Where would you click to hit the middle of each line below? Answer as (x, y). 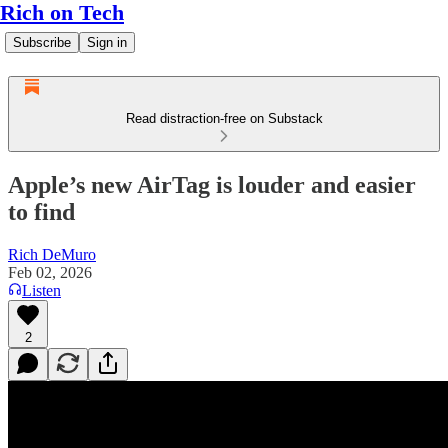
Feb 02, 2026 (50, 272)
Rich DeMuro (52, 254)
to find (41, 211)
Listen (41, 290)
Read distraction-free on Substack (224, 118)
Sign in (107, 42)
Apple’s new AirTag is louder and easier (212, 184)
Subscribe (42, 42)
